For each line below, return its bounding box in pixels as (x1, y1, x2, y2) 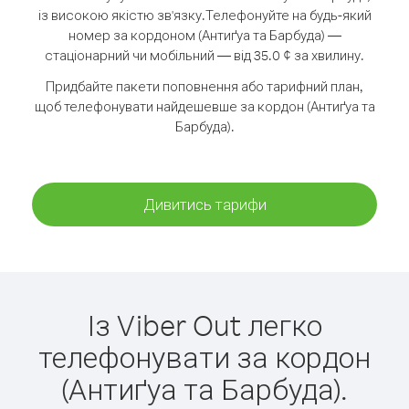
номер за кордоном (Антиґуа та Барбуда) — (68, 26, 341, 44)
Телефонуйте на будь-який (204, 6, 372, 24)
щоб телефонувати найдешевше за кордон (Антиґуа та (34, 98, 375, 115)
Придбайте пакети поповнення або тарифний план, (46, 78, 363, 95)
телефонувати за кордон (38, 338, 371, 375)
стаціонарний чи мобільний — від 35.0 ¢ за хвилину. (45, 47, 364, 64)
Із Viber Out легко (87, 306, 322, 343)
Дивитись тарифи (142, 194, 267, 214)
